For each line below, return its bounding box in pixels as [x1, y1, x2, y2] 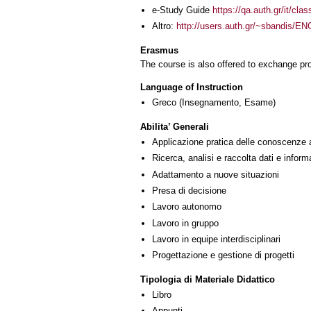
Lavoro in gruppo [152, 217, 219, 228]
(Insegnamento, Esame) [176, 97, 276, 108]
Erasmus [140, 44, 178, 56]
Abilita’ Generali [140, 121, 209, 132]
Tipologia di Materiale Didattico [140, 274, 275, 285]
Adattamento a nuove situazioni [152, 169, 279, 180]
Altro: [152, 21, 176, 32]
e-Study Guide [152, 4, 212, 15]
